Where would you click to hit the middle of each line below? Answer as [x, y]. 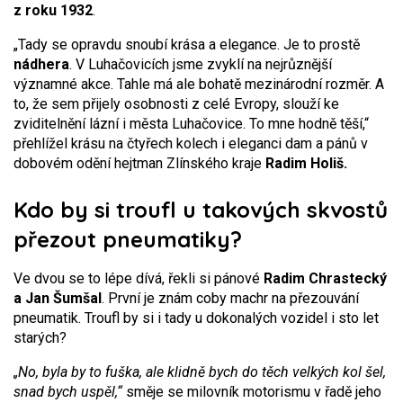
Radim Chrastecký [325, 278]
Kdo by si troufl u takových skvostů [201, 210]
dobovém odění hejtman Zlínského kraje [139, 163]
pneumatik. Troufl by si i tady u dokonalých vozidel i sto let [196, 318]
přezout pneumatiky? [128, 239]
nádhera [41, 64]
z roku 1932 [53, 10]
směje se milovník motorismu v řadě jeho [252, 392]
